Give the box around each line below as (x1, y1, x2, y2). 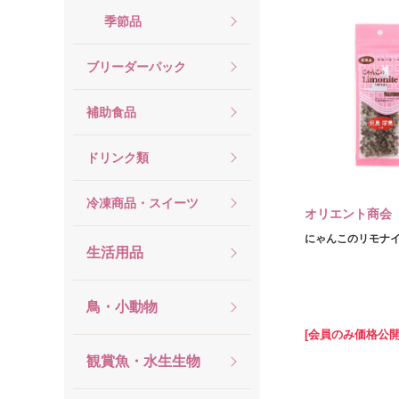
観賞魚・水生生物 (86, 354, 200, 369)
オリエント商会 (305, 207, 392, 221)
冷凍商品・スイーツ (86, 195, 199, 210)
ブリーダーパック (86, 59, 186, 74)
